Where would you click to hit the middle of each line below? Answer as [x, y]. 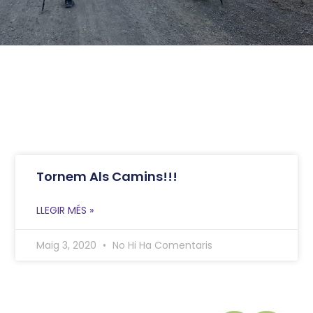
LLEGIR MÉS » [65, 210]
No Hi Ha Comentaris [161, 245]
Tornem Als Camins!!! [107, 176]
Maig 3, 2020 [68, 245]
